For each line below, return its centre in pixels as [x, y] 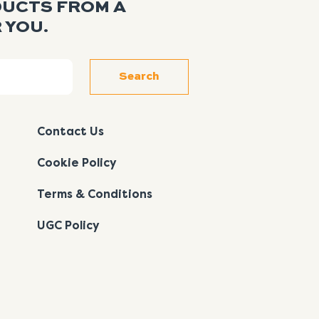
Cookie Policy [77, 163]
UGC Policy [68, 226]
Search [139, 77]
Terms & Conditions [94, 194]
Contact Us [70, 132]
